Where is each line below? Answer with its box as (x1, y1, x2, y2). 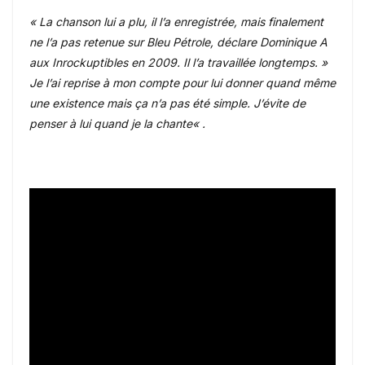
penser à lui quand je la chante (29, 116, 192, 130)
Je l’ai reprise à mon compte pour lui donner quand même (29, 75, 336, 90)
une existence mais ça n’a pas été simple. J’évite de (29, 95, 306, 110)
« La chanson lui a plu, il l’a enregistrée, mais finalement (29, 14, 323, 29)
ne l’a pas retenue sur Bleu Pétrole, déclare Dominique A (29, 34, 328, 49)
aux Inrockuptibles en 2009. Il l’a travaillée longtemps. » (29, 55, 328, 69)
